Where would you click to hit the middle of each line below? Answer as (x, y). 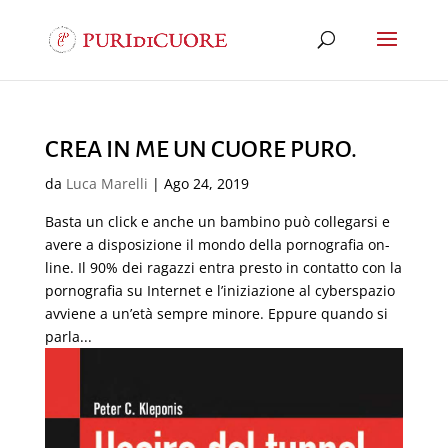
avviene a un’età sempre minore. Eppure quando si (216, 313)
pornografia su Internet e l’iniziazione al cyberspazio (219, 290)
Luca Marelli (106, 183)
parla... (68, 336)
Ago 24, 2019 (206, 183)
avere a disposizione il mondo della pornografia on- (217, 244)
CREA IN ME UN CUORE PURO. (200, 149)
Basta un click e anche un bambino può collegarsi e (217, 221)
